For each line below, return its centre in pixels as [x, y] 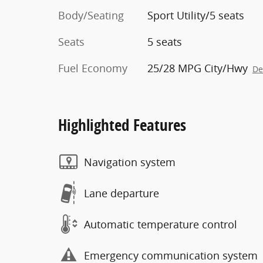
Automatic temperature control [161, 224]
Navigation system [130, 162]
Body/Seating [91, 15]
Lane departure [122, 193]
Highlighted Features [122, 125]
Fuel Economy [93, 68]
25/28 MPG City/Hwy [197, 68]
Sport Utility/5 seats [195, 15]
